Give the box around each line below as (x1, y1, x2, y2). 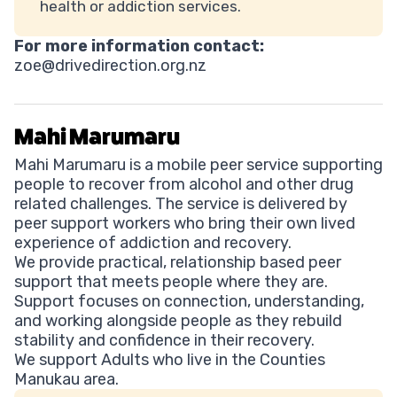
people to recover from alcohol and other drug (14, 175, 354, 195)
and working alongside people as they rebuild (14, 311, 342, 331)
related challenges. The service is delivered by (14, 194, 347, 214)
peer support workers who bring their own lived (14, 214, 355, 234)
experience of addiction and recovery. (14, 233, 292, 253)
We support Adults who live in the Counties (14, 350, 325, 370)
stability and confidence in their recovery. (14, 331, 315, 351)
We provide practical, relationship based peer (14, 253, 341, 273)
